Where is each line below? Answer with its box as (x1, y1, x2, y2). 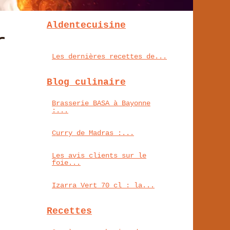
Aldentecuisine (47, 20, 126, 30)
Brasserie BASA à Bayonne (52, 99, 150, 107)
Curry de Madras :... (52, 128, 134, 137)
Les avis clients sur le (52, 151, 146, 160)
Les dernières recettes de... (52, 52, 167, 61)
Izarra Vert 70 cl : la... (52, 181, 155, 189)
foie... (52, 158, 81, 167)
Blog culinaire (47, 76, 126, 87)
